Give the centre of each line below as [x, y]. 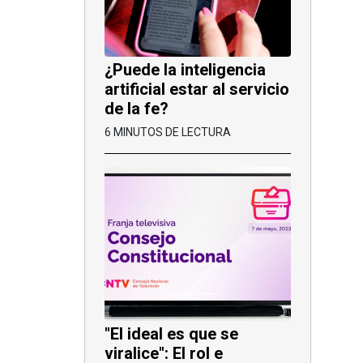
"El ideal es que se [171, 333]
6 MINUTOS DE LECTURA [168, 132]
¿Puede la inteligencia [185, 69]
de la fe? [137, 108]
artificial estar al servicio [197, 89]
